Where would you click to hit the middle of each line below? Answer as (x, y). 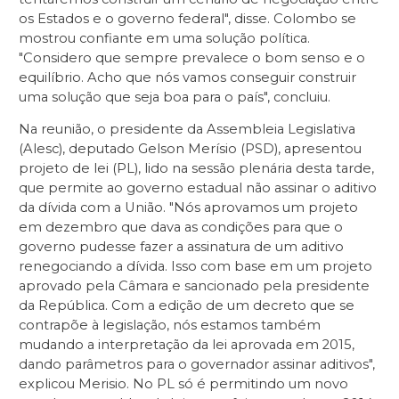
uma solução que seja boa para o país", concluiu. (175, 97)
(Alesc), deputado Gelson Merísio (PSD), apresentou (190, 149)
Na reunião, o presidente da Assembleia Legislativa (187, 130)
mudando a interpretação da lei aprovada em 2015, (187, 345)
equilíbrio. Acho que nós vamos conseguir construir (187, 77)
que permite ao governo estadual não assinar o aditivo (198, 188)
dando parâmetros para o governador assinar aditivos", (197, 365)
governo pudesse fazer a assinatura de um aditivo (181, 247)
